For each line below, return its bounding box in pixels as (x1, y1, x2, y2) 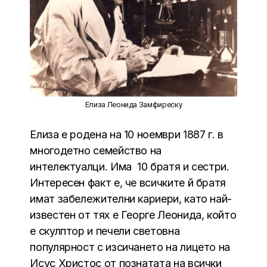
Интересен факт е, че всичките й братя (30, 176, 226, 189)
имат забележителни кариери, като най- (30, 192, 232, 205)
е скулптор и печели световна (30, 224, 180, 237)
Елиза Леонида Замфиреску (85, 100, 182, 109)
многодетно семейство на (30, 144, 162, 157)
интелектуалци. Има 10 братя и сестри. (30, 160, 229, 173)
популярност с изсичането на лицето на (30, 240, 230, 253)
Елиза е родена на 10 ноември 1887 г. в (30, 128, 223, 141)
